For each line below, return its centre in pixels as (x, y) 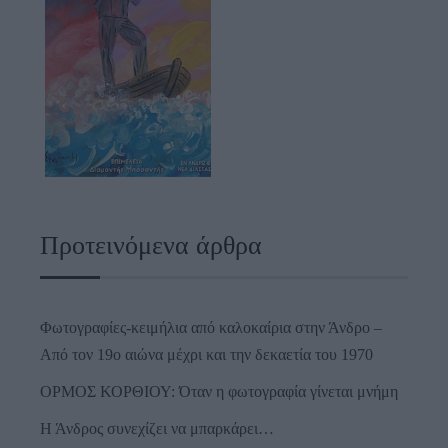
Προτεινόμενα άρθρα (151, 246)
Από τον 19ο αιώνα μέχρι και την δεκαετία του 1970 (206, 355)
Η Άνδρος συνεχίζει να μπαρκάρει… (157, 429)
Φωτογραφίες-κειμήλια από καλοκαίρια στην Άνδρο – (211, 328)
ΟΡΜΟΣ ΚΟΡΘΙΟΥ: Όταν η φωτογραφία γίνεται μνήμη (219, 392)
